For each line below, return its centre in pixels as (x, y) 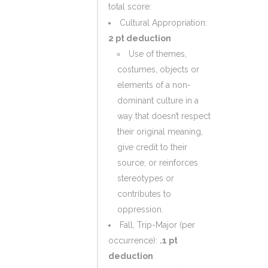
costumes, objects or (158, 69)
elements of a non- (154, 85)
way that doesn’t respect (164, 116)
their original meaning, (160, 132)
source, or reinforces (158, 163)
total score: (130, 7)
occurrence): (134, 240)
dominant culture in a (158, 100)
